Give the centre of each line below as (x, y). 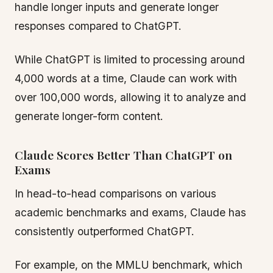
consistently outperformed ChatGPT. (105, 231)
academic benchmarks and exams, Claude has (130, 212)
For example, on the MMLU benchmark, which (129, 265)
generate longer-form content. (89, 116)
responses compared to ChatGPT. (98, 26)
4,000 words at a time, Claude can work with (126, 78)
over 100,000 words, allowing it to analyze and (130, 97)
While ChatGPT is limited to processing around (130, 59)
